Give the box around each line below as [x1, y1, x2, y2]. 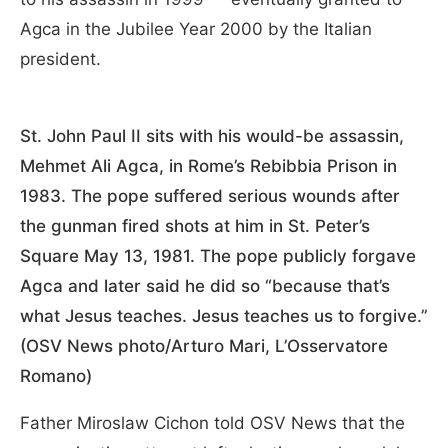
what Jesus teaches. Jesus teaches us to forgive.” [20, 306, 428, 327]
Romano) [20, 366, 92, 387]
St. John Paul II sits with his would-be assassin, [20, 126, 404, 147]
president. [20, 49, 101, 70]
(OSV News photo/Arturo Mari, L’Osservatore [20, 336, 388, 357]
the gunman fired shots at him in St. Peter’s [20, 216, 370, 237]
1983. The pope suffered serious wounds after [20, 186, 400, 207]
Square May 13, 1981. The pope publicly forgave [20, 246, 416, 267]
